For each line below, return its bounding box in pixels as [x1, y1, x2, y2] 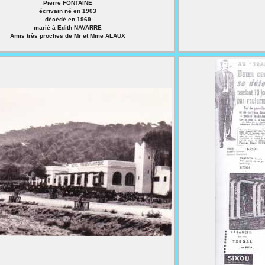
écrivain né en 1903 [39, 8, 96, 14]
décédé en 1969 [44, 16, 91, 22]
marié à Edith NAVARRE [34, 24, 102, 31]
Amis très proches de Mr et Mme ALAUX [10, 33, 125, 39]
